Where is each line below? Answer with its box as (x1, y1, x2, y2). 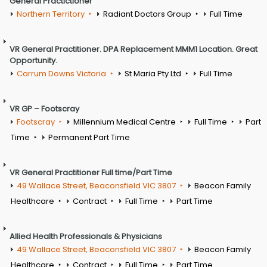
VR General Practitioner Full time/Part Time (10, 166, 172, 178)
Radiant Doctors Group (103, 8, 191, 20)
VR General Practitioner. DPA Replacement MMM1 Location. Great (10, 43, 257, 55)
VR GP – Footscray (10, 103, 79, 114)
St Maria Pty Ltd (125, 67, 181, 79)
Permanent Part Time (48, 131, 130, 143)
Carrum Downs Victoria (17, 67, 106, 79)
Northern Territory (17, 8, 85, 20)
